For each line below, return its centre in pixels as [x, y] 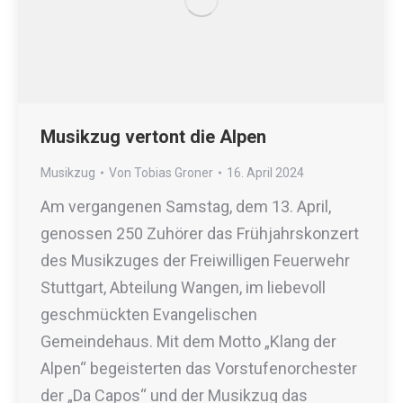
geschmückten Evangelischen [149, 315]
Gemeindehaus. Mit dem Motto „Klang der [188, 342]
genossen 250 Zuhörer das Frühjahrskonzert [200, 234]
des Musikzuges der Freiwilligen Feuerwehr [195, 261]
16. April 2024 [265, 173]
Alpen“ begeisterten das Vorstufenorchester [199, 369]
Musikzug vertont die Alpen [153, 137]
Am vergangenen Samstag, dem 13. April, [186, 207]
